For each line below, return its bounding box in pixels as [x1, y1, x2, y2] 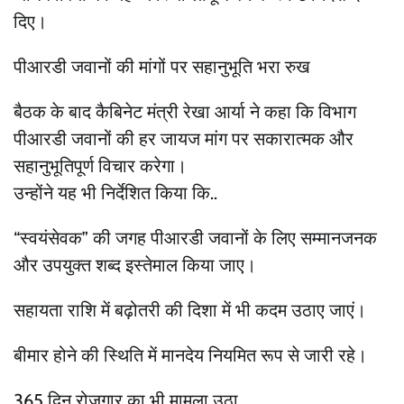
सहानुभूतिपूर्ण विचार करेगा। [14, 154, 187, 177]
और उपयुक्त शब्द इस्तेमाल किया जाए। [14, 253, 256, 276]
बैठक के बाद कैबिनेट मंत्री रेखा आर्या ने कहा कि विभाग [14, 100, 356, 123]
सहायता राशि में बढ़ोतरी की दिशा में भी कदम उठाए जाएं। [14, 298, 366, 321]
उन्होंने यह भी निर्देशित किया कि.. [14, 181, 217, 204]
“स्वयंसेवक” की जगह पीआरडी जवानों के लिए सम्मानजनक [14, 226, 377, 249]
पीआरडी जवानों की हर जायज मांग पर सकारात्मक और [14, 127, 353, 150]
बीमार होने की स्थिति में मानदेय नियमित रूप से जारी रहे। [14, 344, 367, 366]
